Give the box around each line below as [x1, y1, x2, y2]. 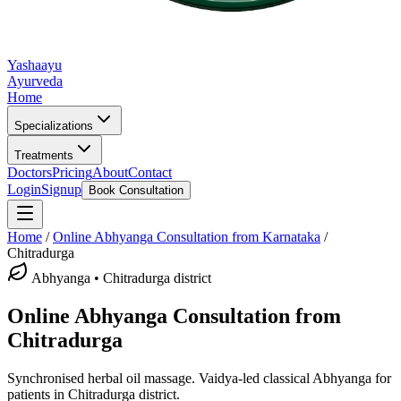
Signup [41, 182, 81, 197]
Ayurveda [7, 73, 63, 89]
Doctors [7, 165, 52, 180]
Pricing [52, 165, 92, 180]
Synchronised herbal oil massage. [7, 370, 195, 386]
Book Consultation [89, 183, 183, 197]
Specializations [14, 119, 93, 132]
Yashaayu [7, 57, 62, 73]
